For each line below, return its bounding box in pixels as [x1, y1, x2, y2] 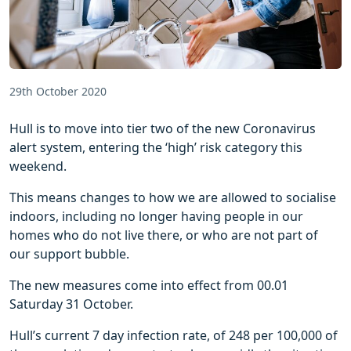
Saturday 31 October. [9, 295, 133, 313]
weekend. [9, 157, 67, 175]
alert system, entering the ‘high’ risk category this [9, 138, 302, 156]
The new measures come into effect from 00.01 [9, 276, 288, 294]
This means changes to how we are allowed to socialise [9, 188, 336, 206]
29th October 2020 [9, 83, 107, 99]
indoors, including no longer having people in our [9, 207, 303, 225]
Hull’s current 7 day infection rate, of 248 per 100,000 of [9, 326, 338, 344]
